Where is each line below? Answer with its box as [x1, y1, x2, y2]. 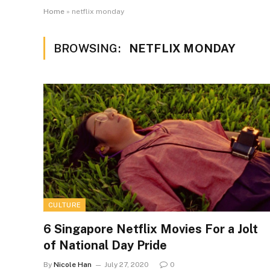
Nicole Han [54, 260, 92, 269]
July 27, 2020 [104, 260, 149, 269]
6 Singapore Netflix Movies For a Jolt [43, 221, 258, 236]
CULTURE [48, 201, 81, 209]
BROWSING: [54, 42, 123, 55]
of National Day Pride [43, 237, 167, 253]
